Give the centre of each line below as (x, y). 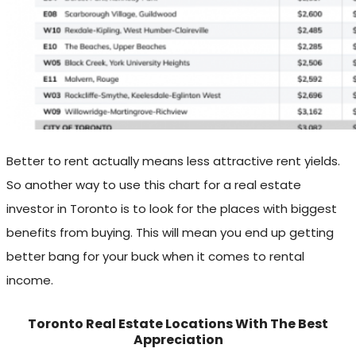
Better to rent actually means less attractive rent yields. (173, 161)
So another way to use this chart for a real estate (154, 185)
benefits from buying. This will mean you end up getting (170, 233)
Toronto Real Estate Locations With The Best (178, 324)
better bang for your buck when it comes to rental (155, 257)
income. (30, 281)
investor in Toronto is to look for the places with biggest (172, 209)
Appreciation (178, 340)
